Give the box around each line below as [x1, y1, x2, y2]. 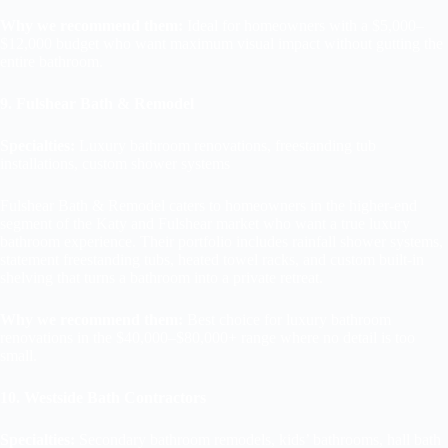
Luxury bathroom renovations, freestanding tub [75, 136, 376, 154]
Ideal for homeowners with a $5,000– [183, 16, 424, 34]
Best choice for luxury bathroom [183, 310, 391, 328]
